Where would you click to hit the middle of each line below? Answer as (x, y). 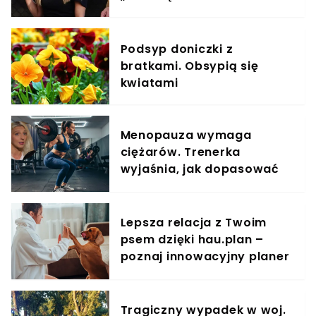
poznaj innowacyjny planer (205, 257)
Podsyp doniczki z (177, 49)
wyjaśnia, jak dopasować (200, 169)
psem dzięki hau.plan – (192, 240)
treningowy (156, 274)
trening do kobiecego (188, 186)
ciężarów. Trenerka (181, 152)
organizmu (154, 203)
